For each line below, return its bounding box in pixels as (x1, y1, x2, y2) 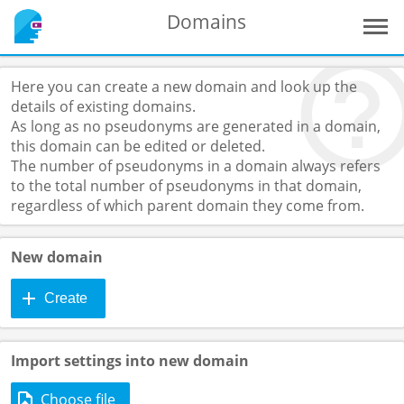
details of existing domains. (11, 96, 196, 116)
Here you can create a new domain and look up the (11, 77, 357, 96)
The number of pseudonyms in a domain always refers (11, 156, 381, 176)
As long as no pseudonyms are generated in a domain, (11, 116, 381, 136)
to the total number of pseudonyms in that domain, (11, 176, 362, 196)
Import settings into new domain (11, 351, 249, 371)
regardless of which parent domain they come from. (11, 196, 364, 216)
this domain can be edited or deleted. (11, 136, 265, 156)
